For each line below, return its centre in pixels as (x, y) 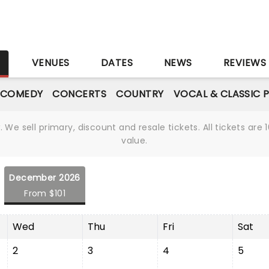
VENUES (50, 63)
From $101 (45, 193)
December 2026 (45, 178)
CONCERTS (80, 94)
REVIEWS (245, 63)
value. (134, 141)
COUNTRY (140, 94)
